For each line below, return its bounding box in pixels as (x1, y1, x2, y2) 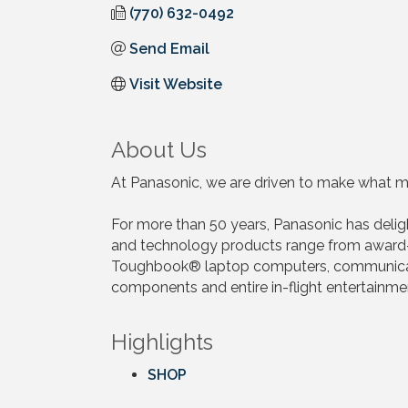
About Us (111, 136, 207, 163)
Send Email (129, 39, 209, 57)
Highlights (111, 328, 213, 355)
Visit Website (129, 75, 222, 93)
